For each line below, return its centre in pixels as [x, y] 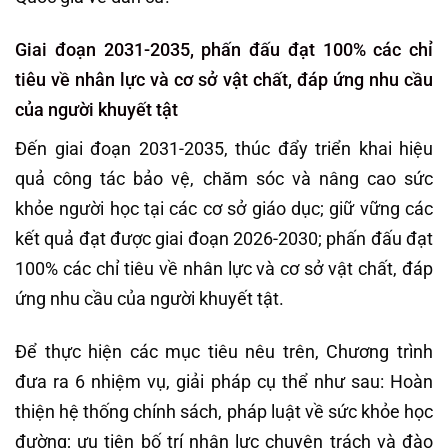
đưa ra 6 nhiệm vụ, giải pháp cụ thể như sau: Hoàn [224, 382]
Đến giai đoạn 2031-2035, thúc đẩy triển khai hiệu [224, 149]
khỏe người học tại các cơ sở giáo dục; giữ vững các [224, 209]
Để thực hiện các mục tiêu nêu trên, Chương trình [224, 352]
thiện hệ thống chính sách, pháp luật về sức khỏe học [224, 412]
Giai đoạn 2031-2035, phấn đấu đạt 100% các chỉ [224, 50]
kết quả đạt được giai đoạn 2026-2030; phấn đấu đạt [224, 239]
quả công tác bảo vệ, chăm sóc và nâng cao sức [224, 179]
